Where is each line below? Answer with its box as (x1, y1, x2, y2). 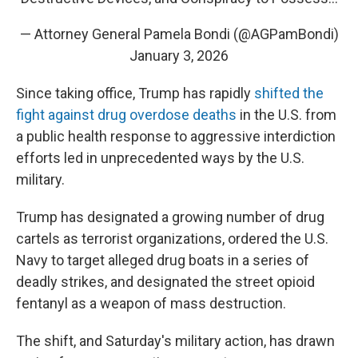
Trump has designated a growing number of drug (16, 208, 324, 225)
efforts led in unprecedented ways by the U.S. (16, 149, 304, 166)
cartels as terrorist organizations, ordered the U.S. (16, 229, 328, 247)
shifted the (254, 84, 324, 101)
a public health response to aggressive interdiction (16, 127, 336, 145)
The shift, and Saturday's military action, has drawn (16, 332, 335, 349)
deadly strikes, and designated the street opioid (16, 272, 315, 290)
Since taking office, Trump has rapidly (16, 84, 254, 101)
